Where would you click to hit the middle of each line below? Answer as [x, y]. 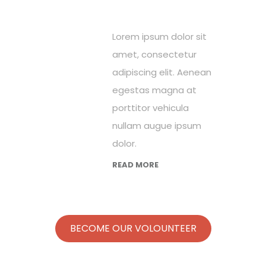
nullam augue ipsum [157, 126]
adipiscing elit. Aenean [162, 72]
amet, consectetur [154, 54]
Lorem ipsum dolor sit [159, 37]
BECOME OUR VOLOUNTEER [133, 228]
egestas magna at [154, 90]
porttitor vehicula [151, 108]
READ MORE [135, 165]
